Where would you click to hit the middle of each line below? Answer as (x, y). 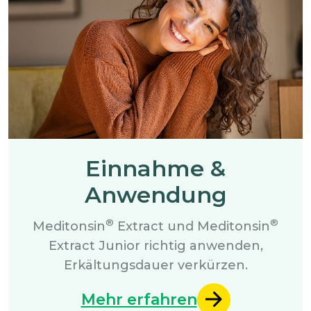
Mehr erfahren (139, 300)
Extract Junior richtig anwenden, (155, 245)
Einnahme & (155, 168)
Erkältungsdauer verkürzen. (155, 265)
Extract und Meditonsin (192, 226)
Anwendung (155, 194)
